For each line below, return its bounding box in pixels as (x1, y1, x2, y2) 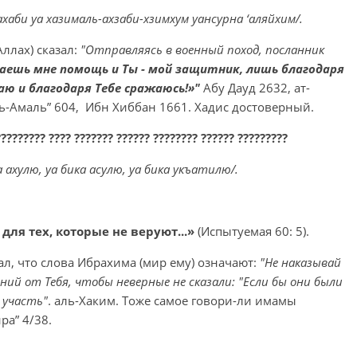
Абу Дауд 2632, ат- (203, 80, 310, 96)
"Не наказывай (260, 254, 341, 270)
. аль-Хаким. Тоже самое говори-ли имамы (48, 292, 296, 308)
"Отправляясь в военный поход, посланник (80, 41, 324, 57)
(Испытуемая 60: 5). (198, 223, 309, 239)
